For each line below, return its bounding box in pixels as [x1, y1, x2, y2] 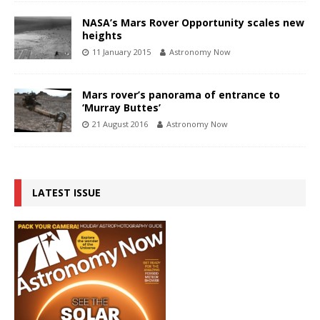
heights [82, 29, 122, 43]
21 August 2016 [92, 119, 148, 130]
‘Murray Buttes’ [82, 101, 161, 115]
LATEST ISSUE [32, 185, 101, 199]
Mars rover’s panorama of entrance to [82, 88, 280, 102]
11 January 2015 [92, 46, 151, 58]
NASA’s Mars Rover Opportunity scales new [82, 16, 304, 30]
